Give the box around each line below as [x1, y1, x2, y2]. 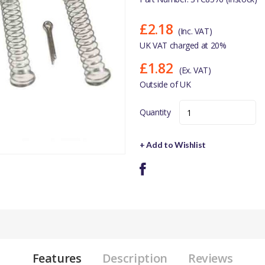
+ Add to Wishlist [140, 140, 206, 150]
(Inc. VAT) [177, 25, 212, 37]
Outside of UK [140, 79, 191, 90]
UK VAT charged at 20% [140, 40, 227, 51]
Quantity [140, 106, 171, 118]
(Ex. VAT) [179, 64, 211, 76]
